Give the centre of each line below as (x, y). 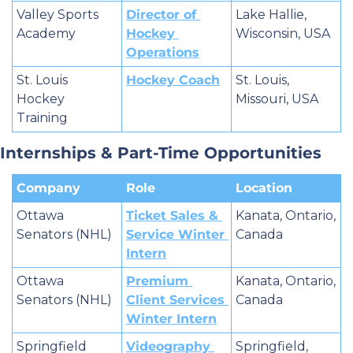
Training (42, 118)
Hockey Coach (173, 80)
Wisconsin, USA (283, 34)
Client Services (175, 300)
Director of (161, 15)
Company (48, 188)
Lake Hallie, (271, 15)
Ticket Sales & (172, 216)
